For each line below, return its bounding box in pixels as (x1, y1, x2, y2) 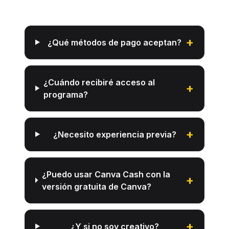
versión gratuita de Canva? (41, 181, 151, 192)
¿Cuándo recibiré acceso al (43, 77, 155, 87)
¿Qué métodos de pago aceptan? (48, 37, 182, 48)
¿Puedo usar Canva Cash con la (41, 169, 170, 179)
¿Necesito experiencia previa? (53, 129, 176, 140)
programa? (43, 89, 88, 100)
